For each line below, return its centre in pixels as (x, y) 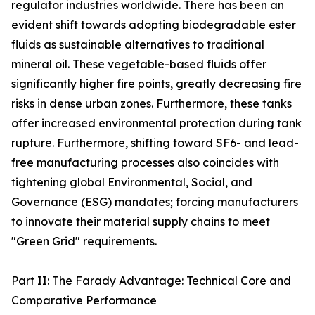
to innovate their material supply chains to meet (141, 221)
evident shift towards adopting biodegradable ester (154, 25)
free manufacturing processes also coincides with (145, 162)
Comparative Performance (84, 300)
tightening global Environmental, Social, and (132, 182)
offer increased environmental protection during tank (156, 123)
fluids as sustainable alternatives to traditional (138, 44)
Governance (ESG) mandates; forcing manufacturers (155, 202)
